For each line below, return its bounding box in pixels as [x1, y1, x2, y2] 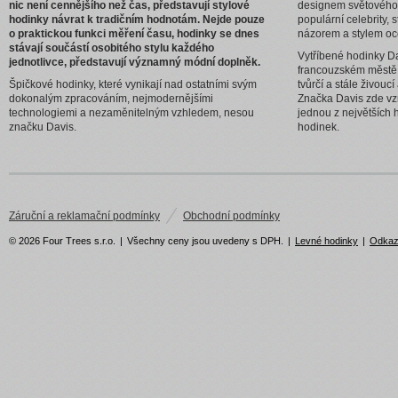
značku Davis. [9, 120, 76, 133]
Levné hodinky [295, 235, 358, 247]
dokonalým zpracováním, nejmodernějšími [9, 92, 213, 105]
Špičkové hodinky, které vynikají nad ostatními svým [9, 77, 257, 91]
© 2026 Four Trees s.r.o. [9, 235, 118, 247]
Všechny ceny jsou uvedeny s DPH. [124, 235, 286, 247]
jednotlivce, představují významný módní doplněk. [9, 56, 260, 69]
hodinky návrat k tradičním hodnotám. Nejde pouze [9, 13, 265, 27]
